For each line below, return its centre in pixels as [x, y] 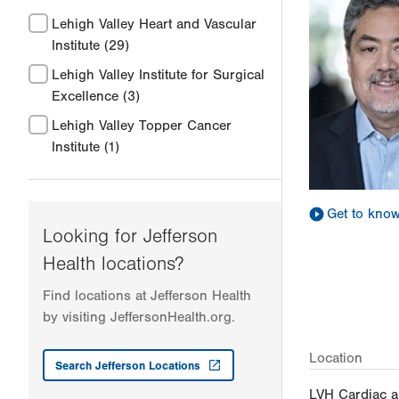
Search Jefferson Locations [128, 365]
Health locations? [113, 265]
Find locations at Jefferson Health [147, 296]
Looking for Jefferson [130, 237]
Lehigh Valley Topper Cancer [142, 126]
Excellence [85, 97]
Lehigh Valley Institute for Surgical [158, 75]
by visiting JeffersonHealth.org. [139, 318]
